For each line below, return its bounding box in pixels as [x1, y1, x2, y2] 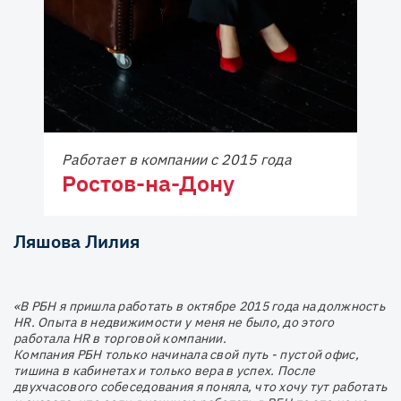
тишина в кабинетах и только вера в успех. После [13, 362, 316, 379]
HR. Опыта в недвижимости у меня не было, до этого [13, 313, 335, 330]
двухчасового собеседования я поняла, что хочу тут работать [13, 378, 388, 395]
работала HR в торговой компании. [13, 329, 226, 346]
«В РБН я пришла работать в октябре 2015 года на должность [13, 297, 385, 314]
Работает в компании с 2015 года [62, 149, 292, 168]
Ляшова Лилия [13, 228, 140, 253]
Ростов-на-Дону [62, 167, 235, 198]
